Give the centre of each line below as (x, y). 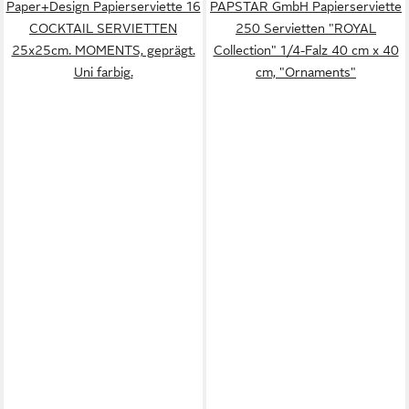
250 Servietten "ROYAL (306, 28)
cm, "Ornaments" (306, 72)
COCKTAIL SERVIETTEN (103, 28)
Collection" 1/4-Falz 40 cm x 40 (306, 50)
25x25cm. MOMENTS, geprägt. (103, 50)
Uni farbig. (103, 72)
